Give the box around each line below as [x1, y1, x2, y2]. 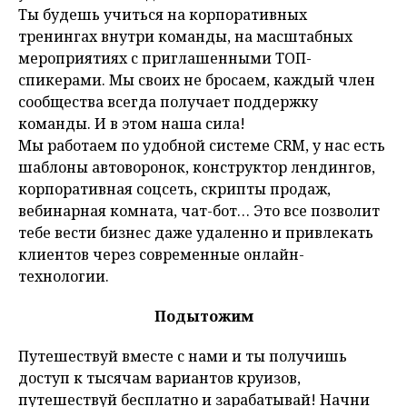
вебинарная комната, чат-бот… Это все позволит [18, 201, 380, 222]
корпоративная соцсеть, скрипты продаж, [18, 179, 331, 200]
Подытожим [154, 306, 253, 327]
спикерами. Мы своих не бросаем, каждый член [18, 70, 375, 91]
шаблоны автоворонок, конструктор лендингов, [18, 157, 375, 178]
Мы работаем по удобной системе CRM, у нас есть [18, 135, 385, 156]
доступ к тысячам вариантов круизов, [18, 368, 301, 389]
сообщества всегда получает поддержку [18, 92, 318, 113]
